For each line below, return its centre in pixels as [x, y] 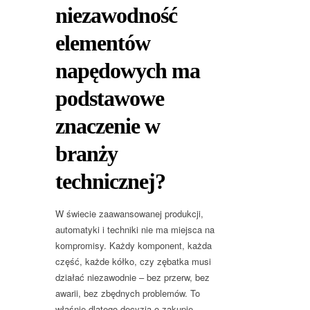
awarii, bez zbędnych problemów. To [128, 293]
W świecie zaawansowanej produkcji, [129, 213]
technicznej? [110, 181]
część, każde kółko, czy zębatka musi [133, 261]
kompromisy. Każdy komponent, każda [134, 245]
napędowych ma [128, 70]
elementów [103, 43]
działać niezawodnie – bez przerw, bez [133, 277]
